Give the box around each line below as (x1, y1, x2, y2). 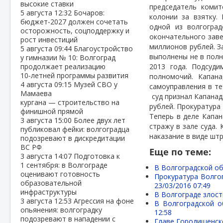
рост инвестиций (20, 35, 78, 44)
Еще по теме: (149, 146, 212, 158)
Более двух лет (74, 115, 125, 125)
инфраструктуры (20, 187, 77, 197)
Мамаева (20, 89, 52, 98)
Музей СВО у (74, 80, 117, 89)
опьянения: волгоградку (20, 205, 102, 215)
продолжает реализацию (20, 62, 106, 71)
